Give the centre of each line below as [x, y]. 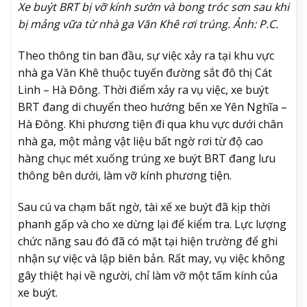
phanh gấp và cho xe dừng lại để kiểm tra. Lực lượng [152, 224]
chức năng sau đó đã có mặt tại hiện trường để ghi [148, 241]
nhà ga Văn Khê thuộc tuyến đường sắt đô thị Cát [145, 72]
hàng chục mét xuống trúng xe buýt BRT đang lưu [147, 158]
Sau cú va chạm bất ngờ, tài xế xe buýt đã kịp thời [144, 207]
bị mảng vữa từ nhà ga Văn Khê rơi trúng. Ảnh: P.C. [148, 24]
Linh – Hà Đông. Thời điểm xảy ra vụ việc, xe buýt [143, 89]
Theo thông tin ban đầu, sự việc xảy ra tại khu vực [146, 55]
